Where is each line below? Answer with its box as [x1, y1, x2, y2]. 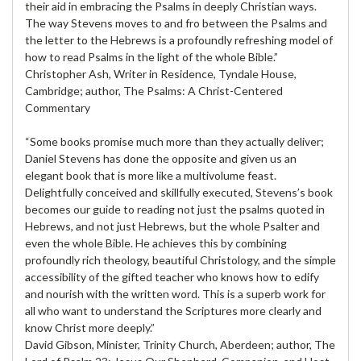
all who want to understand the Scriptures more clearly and [25, 303, 322, 317]
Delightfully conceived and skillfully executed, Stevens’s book [25, 185, 333, 199]
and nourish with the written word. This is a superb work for [25, 286, 326, 301]
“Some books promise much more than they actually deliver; [25, 134, 324, 148]
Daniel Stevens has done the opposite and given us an [25, 151, 297, 165]
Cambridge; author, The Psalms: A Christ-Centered [25, 83, 283, 98]
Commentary [25, 100, 90, 114]
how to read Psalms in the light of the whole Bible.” [25, 49, 278, 64]
